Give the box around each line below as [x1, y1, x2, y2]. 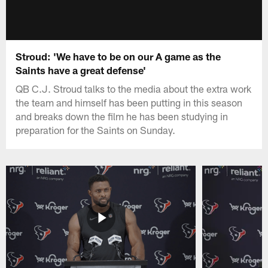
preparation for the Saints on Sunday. [16, 123, 176, 136]
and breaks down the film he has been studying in [16, 109, 229, 122]
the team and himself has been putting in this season [16, 96, 243, 108]
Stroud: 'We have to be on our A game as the [16, 50, 221, 62]
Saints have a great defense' [16, 63, 147, 76]
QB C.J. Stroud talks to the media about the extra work [16, 82, 252, 95]
